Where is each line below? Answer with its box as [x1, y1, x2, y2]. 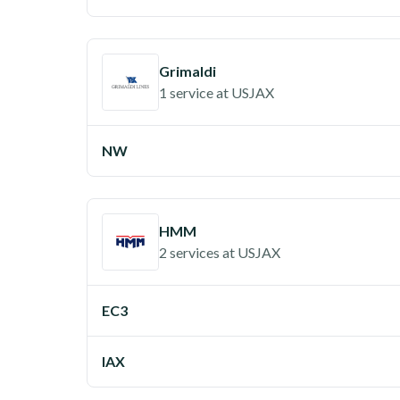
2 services [159, 244, 220, 261]
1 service [159, 84, 213, 101]
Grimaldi [159, 62, 216, 79]
